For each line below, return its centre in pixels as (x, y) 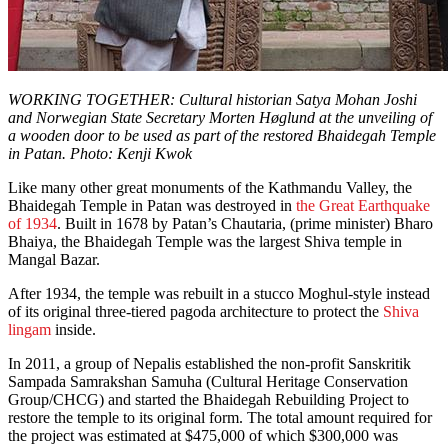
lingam (29, 330)
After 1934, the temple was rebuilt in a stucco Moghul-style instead (219, 294)
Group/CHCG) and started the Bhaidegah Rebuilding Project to (208, 400)
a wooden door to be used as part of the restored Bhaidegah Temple (222, 136)
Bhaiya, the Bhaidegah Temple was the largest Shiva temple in (205, 242)
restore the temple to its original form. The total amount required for (220, 418)
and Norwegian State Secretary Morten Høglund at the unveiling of (220, 118)
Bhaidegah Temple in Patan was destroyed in (152, 206)
